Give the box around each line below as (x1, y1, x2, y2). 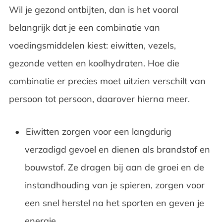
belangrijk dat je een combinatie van (8, 21, 160, 33)
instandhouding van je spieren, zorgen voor (24, 179, 205, 191)
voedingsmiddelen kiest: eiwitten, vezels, (8, 39, 176, 51)
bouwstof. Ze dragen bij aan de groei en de (24, 161, 204, 173)
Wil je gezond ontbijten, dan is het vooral (8, 3, 178, 15)
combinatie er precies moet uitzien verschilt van (8, 75, 206, 87)
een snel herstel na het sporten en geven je (24, 197, 204, 209)
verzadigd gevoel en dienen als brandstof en (24, 143, 210, 155)
